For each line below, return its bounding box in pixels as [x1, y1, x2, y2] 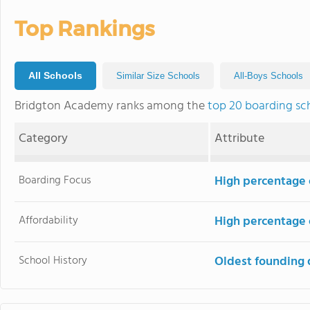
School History [19, 251, 88, 270]
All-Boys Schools [234, 70, 303, 81]
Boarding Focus [19, 171, 92, 190]
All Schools [28, 69, 82, 81]
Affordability [19, 211, 79, 230]
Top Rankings [15, 15, 154, 42]
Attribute [215, 128, 265, 149]
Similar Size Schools [116, 70, 200, 81]
